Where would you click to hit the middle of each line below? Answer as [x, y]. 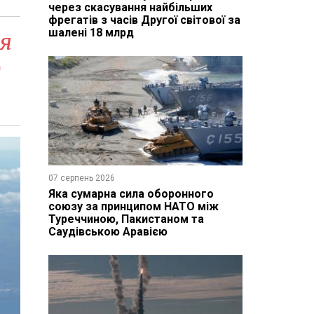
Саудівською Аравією [108, 231]
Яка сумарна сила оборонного [131, 193]
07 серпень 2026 [81, 178]
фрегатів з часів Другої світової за [144, 20]
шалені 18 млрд [91, 32]
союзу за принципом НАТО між [133, 206]
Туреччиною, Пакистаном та [126, 219]
